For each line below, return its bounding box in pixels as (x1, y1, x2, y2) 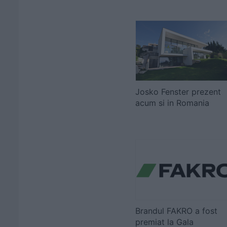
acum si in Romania (135, 98, 209, 108)
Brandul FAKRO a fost (135, 206, 217, 216)
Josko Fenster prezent (135, 87, 221, 97)
